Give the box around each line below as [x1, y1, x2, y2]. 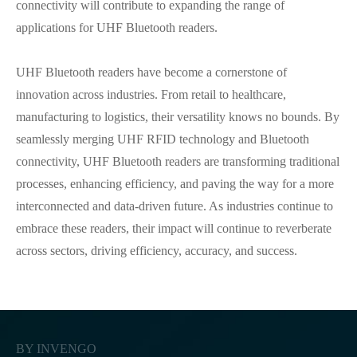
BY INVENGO [16, 342, 96, 355]
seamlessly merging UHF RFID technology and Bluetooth [16, 132, 309, 146]
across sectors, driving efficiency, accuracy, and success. [16, 244, 297, 257]
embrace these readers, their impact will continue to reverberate [16, 222, 331, 235]
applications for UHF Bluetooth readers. [16, 21, 218, 34]
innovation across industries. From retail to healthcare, [16, 88, 286, 101]
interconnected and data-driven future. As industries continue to [16, 199, 333, 213]
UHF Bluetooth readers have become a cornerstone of [16, 65, 287, 79]
